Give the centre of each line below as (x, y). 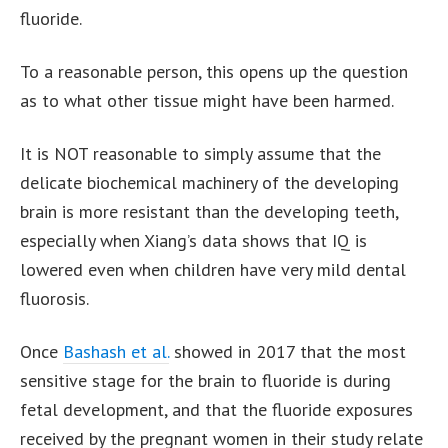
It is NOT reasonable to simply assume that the (200, 153)
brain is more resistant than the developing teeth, (209, 211)
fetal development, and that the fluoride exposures (216, 409)
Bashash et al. (116, 351)
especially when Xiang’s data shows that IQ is (193, 240)
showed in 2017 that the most (287, 351)
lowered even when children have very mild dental (213, 269)
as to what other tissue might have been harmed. (207, 100)
